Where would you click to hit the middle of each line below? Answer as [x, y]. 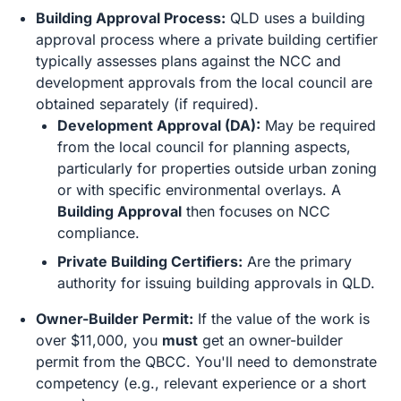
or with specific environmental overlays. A [199, 190]
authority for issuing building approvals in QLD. [216, 283]
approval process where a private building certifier [207, 39]
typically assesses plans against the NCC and [188, 61]
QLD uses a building [295, 18]
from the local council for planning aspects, [204, 147]
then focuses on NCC [256, 211]
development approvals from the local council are [204, 82]
